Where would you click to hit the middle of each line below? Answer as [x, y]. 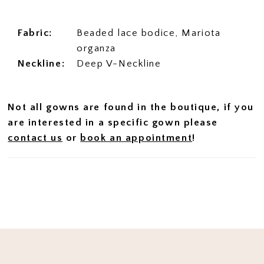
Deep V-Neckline [119, 63]
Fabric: [36, 33]
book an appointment [136, 138]
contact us [35, 138]
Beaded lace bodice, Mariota [149, 33]
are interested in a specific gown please [113, 122]
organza [97, 48]
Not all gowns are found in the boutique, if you [131, 107]
